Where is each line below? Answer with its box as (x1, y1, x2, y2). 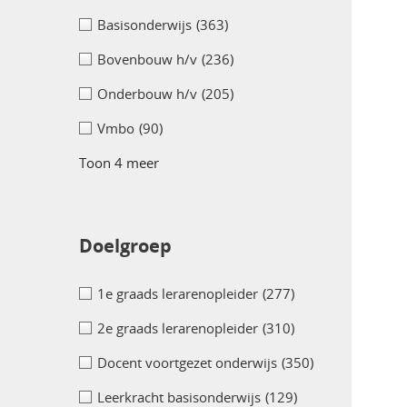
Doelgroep (79, 233, 172, 259)
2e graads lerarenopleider (97, 319, 258, 338)
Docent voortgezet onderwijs (97, 353, 277, 372)
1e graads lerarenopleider (97, 284, 258, 303)
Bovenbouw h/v (97, 50, 197, 69)
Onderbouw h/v (97, 84, 197, 104)
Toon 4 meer (79, 154, 159, 173)
